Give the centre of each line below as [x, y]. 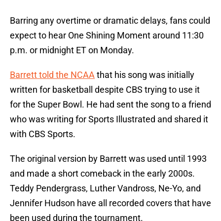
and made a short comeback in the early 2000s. [102, 174]
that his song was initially [145, 75]
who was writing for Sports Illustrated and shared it [109, 119]
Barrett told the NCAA [52, 75]
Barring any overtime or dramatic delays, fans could [110, 21]
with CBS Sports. [43, 134]
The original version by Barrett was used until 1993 [108, 159]
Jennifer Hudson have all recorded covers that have [110, 203]
